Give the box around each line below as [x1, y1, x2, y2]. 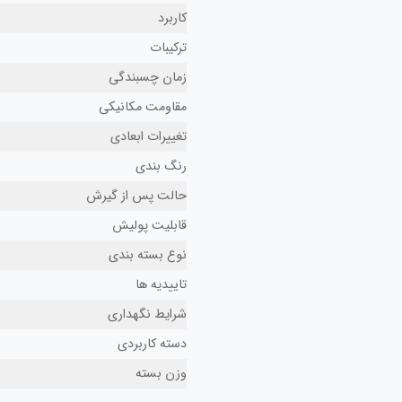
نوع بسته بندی [109, 244, 187, 266]
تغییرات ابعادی [110, 126, 187, 147]
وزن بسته [135, 363, 187, 384]
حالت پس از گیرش [86, 185, 187, 206]
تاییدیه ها [135, 274, 187, 295]
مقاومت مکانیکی [99, 96, 187, 118]
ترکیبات [150, 37, 187, 58]
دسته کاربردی [118, 333, 187, 354]
